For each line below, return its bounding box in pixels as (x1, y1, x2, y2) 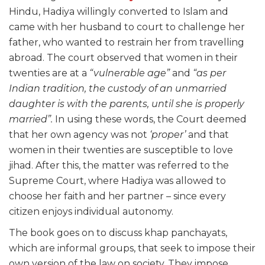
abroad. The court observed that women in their (9, 52, 238, 64)
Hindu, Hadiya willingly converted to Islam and (9, 6, 228, 18)
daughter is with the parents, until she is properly (9, 98, 244, 110)
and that (186, 129, 229, 141)
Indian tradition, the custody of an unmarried (9, 83, 227, 95)
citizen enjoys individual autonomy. (9, 206, 173, 218)
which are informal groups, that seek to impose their (9, 243, 256, 254)
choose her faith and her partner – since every (9, 190, 226, 202)
